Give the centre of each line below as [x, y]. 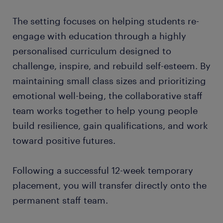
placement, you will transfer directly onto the [110, 185]
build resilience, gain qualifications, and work [110, 125]
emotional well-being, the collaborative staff [108, 96]
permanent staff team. [60, 200]
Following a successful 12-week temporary [103, 170]
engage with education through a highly [99, 36]
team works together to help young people [105, 111]
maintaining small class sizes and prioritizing [109, 81]
